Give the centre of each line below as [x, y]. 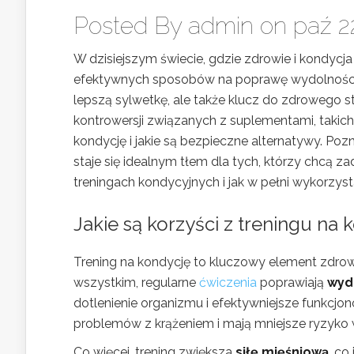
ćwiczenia [228, 282]
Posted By [131, 26]
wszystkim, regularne [136, 282]
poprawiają [292, 282]
